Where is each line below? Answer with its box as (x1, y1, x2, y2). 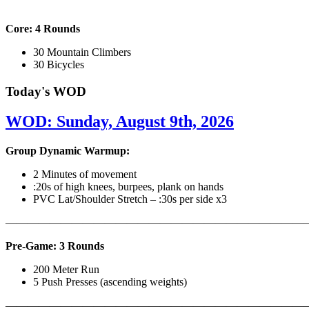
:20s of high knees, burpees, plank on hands (33, 181, 226, 193)
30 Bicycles (33, 58, 84, 70)
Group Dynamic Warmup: (6, 145, 130, 157)
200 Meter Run (33, 263, 102, 276)
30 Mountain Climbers (33, 46, 131, 58)
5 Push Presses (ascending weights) (33, 276, 190, 288)
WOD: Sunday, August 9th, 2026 (6, 112, 234, 131)
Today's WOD (6, 83, 86, 99)
